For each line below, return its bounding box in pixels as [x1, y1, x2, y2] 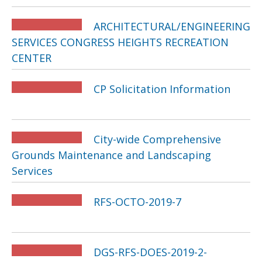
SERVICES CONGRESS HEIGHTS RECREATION [12, 35, 229, 49]
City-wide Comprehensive [94, 132, 221, 146]
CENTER [12, 51, 51, 65]
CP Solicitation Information [94, 82, 230, 96]
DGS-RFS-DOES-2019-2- [94, 245, 207, 259]
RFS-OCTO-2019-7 [94, 195, 181, 209]
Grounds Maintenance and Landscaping [12, 148, 211, 162]
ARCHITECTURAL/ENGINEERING [94, 19, 250, 33]
